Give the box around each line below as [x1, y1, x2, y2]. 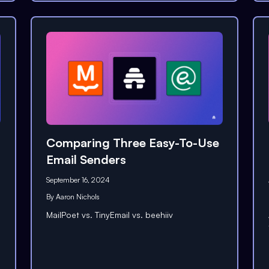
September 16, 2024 [46, 175, 110, 184]
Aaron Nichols [55, 192, 100, 201]
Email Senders [46, 151, 126, 167]
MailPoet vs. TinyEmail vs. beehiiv [46, 209, 173, 220]
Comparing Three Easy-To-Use [46, 134, 220, 150]
